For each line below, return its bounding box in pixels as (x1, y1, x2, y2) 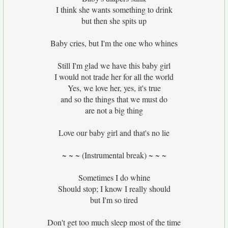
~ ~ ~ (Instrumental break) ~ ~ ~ (62, 150, 166, 160)
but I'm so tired (90, 194, 138, 205)
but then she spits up (81, 15, 147, 26)
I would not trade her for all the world (54, 71, 174, 82)
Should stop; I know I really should (58, 183, 170, 194)
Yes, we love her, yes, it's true (67, 82, 161, 93)
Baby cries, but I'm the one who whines (50, 38, 178, 48)
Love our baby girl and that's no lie (59, 127, 169, 138)
